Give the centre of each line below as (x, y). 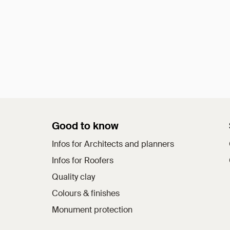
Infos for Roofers (82, 160)
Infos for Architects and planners (113, 144)
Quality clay (73, 177)
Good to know (85, 126)
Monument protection (92, 210)
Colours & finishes (85, 193)
